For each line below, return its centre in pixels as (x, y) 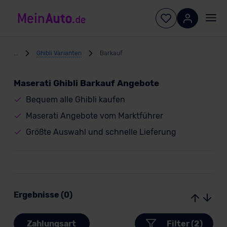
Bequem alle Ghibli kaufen (75, 100)
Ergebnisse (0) (43, 195)
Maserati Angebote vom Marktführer (94, 116)
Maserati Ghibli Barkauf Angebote (86, 83)
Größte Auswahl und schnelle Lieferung (101, 132)
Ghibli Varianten (59, 53)
